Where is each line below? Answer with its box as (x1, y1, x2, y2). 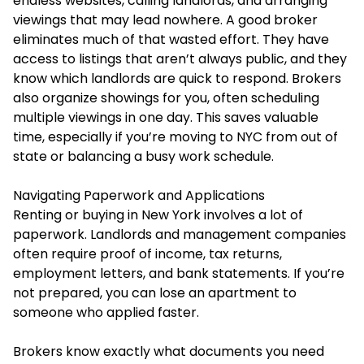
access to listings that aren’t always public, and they (13, 49, 347, 68)
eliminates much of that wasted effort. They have (13, 29, 329, 49)
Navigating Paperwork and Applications (13, 185, 265, 205)
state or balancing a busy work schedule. (13, 146, 274, 166)
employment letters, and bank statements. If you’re (13, 263, 344, 283)
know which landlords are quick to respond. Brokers (13, 68, 341, 88)
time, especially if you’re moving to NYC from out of (13, 127, 338, 146)
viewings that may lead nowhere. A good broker (13, 10, 318, 29)
